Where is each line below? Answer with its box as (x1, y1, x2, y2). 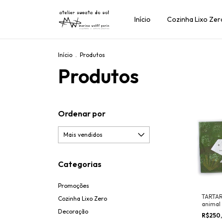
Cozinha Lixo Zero (58, 195, 107, 202)
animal (202, 200, 221, 208)
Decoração (58, 208, 88, 215)
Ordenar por (58, 109, 106, 118)
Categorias (58, 159, 102, 169)
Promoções (58, 182, 89, 189)
